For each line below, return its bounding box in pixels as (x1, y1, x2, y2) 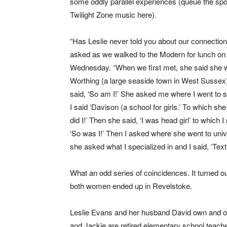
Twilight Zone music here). (70, 9, 157, 20)
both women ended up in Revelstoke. (70, 180, 192, 191)
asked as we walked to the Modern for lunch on (70, 49, 225, 59)
